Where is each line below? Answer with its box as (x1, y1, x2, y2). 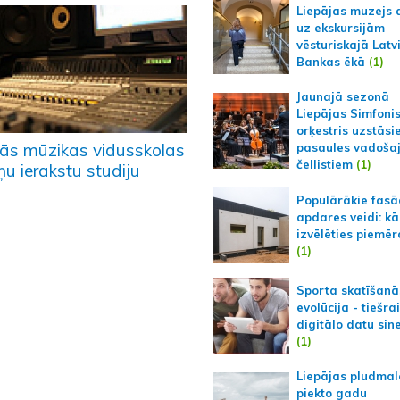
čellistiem (296, 157, 353, 171)
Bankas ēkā (296, 54, 365, 69)
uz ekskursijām (296, 20, 385, 35)
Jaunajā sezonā (296, 89, 389, 104)
